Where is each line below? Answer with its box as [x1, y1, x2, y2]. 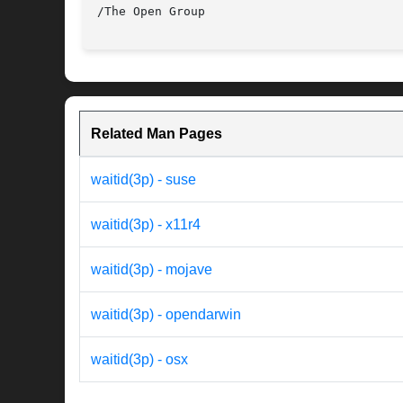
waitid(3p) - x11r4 [91, 217, 201, 233]
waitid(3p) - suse [91, 172, 196, 188]
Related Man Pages [91, 126, 222, 142]
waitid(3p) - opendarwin [91, 307, 241, 323]
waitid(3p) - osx [91, 352, 188, 368]
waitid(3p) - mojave [91, 262, 212, 278]
